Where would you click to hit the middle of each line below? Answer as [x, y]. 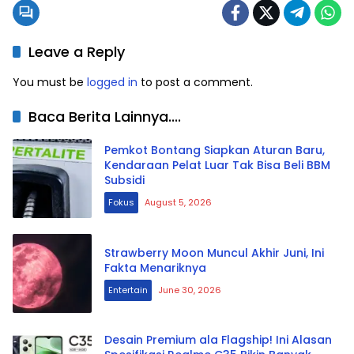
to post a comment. [195, 82]
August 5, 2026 [178, 203]
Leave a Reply [77, 51]
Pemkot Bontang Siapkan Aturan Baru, [215, 151]
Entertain [128, 290]
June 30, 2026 [190, 290]
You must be [50, 82]
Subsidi [124, 181]
